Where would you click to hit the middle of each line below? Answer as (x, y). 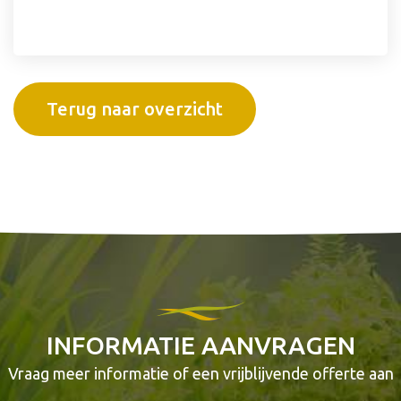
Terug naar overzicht (135, 109)
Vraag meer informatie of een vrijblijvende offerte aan (200, 374)
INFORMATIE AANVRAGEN (200, 346)
